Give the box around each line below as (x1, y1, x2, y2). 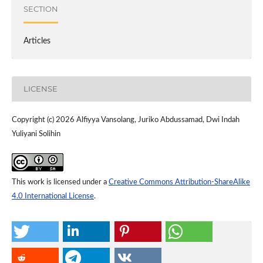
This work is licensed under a (11, 178, 109, 186)
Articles (23, 36, 50, 45)
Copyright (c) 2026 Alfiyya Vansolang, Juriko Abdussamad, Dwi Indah (11, 116, 240, 124)
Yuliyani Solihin (11, 130, 60, 138)
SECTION (23, 4, 58, 14)
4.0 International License (11, 192, 94, 200)
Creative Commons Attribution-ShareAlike (108, 178, 250, 186)
